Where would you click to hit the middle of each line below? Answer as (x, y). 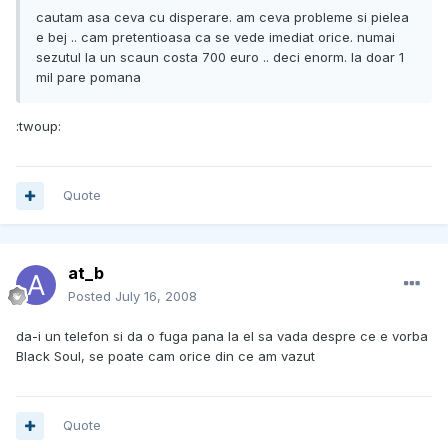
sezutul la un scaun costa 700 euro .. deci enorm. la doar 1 (220, 57)
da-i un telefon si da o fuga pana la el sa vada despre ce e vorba (222, 336)
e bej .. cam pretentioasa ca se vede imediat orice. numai (215, 37)
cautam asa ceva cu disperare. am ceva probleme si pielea (222, 17)
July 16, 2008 (156, 296)
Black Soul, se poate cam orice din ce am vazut (165, 356)
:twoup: (38, 126)
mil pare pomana (88, 77)
